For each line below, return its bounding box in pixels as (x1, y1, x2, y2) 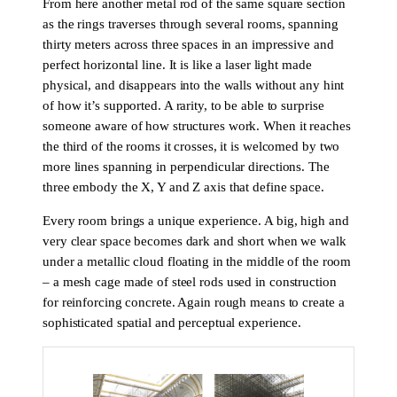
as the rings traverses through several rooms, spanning (43, 17, 339, 32)
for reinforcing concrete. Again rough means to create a (43, 294, 345, 309)
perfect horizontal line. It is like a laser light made (43, 58, 312, 73)
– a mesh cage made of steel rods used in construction (43, 274, 337, 289)
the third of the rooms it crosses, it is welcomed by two (43, 139, 340, 154)
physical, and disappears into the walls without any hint (43, 78, 345, 93)
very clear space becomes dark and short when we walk (43, 233, 346, 248)
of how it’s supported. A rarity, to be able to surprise (43, 98, 324, 113)
